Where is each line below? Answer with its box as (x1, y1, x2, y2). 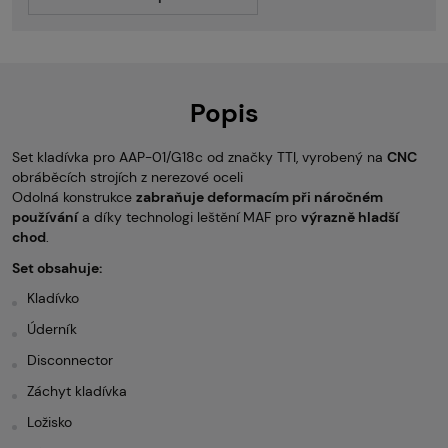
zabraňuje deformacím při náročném (136, 188, 383, 206)
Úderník (27, 320, 77, 338)
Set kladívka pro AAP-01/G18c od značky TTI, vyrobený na (12, 148, 387, 166)
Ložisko (27, 413, 72, 431)
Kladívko (27, 289, 79, 307)
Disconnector (27, 351, 113, 369)
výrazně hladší (301, 208, 399, 226)
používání (12, 208, 78, 226)
